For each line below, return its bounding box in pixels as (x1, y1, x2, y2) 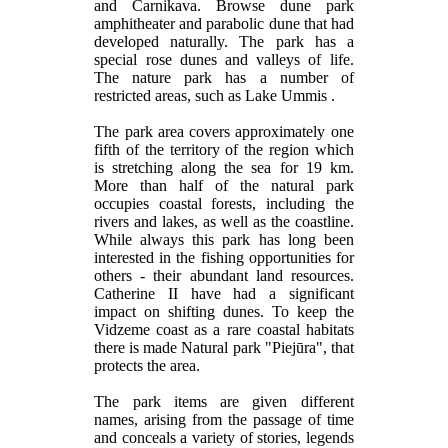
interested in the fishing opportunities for (94, 248, 354, 266)
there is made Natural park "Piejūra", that (94, 338, 354, 356)
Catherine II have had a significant (94, 284, 354, 302)
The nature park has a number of (94, 68, 354, 86)
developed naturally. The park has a (94, 32, 354, 50)
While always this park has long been (94, 230, 354, 248)
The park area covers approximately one (94, 122, 354, 140)
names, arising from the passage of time (94, 410, 354, 428)
